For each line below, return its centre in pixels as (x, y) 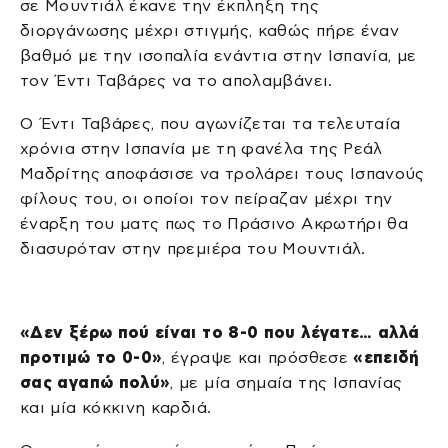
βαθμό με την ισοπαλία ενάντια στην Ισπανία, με (218, 55)
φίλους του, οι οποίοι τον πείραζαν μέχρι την (206, 199)
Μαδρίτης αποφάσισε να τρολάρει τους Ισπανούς (222, 174)
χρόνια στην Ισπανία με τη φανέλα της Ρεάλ (201, 149)
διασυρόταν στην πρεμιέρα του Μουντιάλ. (193, 249)
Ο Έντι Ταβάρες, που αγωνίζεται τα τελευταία (210, 124)
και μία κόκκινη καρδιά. (116, 407)
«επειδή (386, 357)
